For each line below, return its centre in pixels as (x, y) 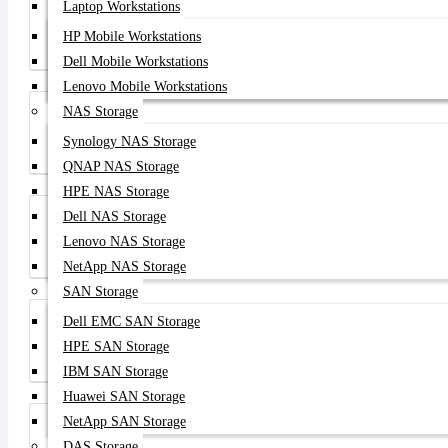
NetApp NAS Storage (124, 266)
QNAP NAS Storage (121, 166)
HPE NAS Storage (116, 191)
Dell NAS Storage (114, 216)
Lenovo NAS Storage (124, 241)
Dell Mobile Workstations (135, 61)
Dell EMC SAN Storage (131, 321)
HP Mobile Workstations (132, 36)
